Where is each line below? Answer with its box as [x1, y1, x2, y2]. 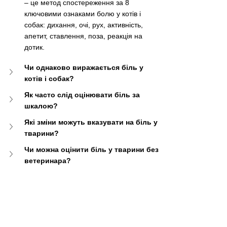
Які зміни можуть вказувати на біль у [24, 118, 160, 127]
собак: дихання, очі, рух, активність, [24, 21, 145, 29]
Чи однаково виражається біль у [24, 63, 145, 72]
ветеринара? [24, 157, 71, 165]
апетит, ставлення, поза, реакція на [24, 32, 144, 41]
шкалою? [24, 102, 58, 110]
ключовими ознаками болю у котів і [24, 10, 143, 18]
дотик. [24, 43, 45, 52]
